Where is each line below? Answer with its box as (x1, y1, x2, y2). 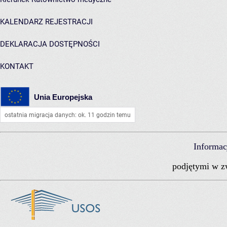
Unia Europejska (34, 92, 92, 101)
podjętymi (172, 161, 209, 171)
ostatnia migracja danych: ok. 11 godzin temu (5, 111, 131, 119)
